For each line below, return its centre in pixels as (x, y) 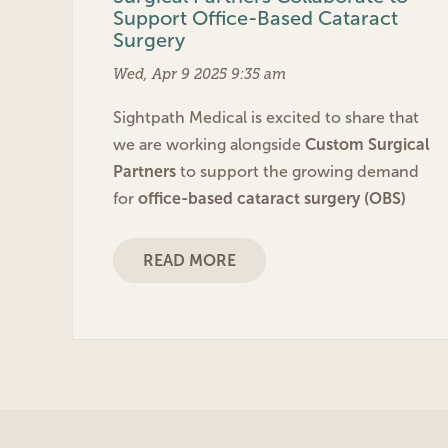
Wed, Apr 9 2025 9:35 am (199, 73)
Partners (144, 171)
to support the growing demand (297, 171)
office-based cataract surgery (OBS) (272, 198)
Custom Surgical (367, 144)
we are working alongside (209, 144)
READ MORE (189, 260)
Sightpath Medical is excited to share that (266, 117)
